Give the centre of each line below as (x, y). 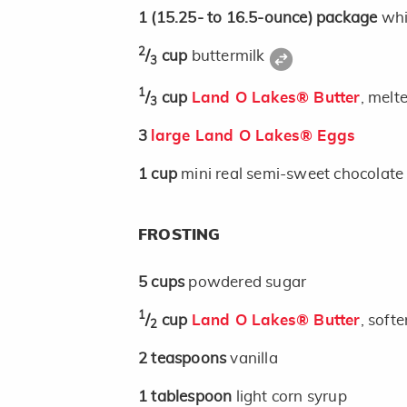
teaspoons (191, 358)
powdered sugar (248, 282)
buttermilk (230, 56)
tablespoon (194, 396)
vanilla (254, 358)
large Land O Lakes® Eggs (253, 135)
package (349, 18)
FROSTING (179, 234)
